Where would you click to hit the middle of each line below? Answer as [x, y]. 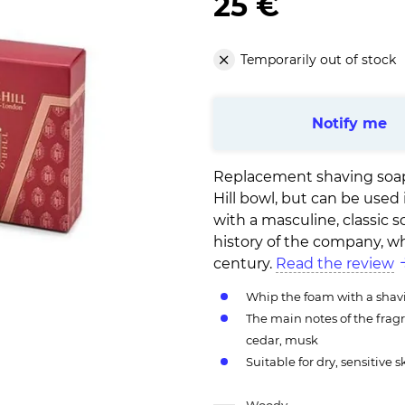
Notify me [349, 124]
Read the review [335, 264]
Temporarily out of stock [318, 60]
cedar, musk [282, 340]
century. [245, 264]
